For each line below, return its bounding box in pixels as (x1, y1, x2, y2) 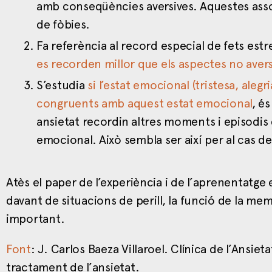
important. (6, 211, 65, 226)
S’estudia (36, 78, 88, 93)
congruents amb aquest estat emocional (36, 96, 253, 111)
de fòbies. (36, 17, 90, 32)
